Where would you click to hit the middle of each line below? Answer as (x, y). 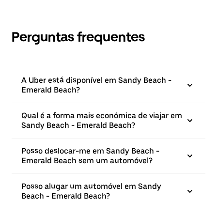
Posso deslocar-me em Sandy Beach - (90, 151)
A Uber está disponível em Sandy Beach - (96, 80)
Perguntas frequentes (78, 37)
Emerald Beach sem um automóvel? (87, 161)
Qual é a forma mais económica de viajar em (102, 116)
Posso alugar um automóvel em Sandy (91, 186)
